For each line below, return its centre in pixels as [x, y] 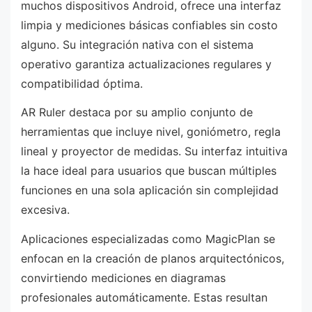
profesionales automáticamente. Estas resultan [144, 297]
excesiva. [45, 210]
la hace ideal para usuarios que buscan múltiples [149, 171]
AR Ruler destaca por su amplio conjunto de [137, 112]
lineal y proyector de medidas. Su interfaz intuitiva [154, 151]
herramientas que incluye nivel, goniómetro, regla [151, 132]
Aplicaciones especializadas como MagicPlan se [148, 239]
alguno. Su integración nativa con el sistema [137, 44]
